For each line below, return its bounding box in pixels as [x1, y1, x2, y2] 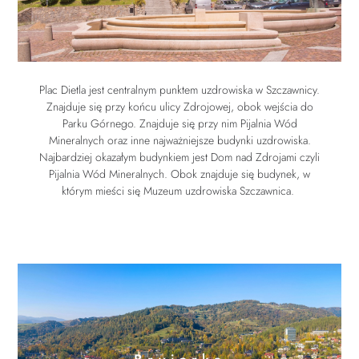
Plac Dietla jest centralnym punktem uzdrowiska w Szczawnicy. [39, 81, 320, 98]
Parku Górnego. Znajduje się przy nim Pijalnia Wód [62, 115, 297, 131]
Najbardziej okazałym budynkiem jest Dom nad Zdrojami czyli [39, 148, 320, 165]
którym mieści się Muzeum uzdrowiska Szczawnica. [62, 182, 297, 199]
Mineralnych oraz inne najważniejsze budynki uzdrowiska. [48, 131, 311, 148]
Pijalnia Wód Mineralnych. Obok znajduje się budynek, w [49, 165, 310, 182]
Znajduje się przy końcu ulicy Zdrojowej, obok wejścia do [46, 98, 313, 115]
